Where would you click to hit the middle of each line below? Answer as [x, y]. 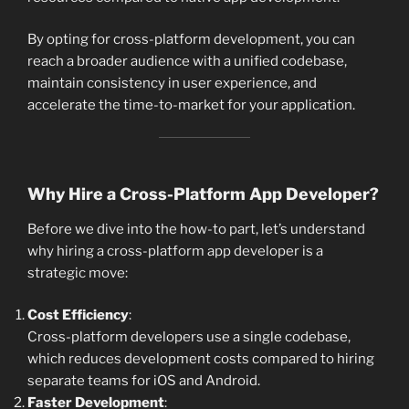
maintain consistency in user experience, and [172, 84]
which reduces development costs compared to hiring [201, 359]
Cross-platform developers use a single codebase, [189, 337]
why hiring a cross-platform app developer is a [175, 251]
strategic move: [78, 273]
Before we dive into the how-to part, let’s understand [196, 229]
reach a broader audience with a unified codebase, [187, 62]
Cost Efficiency [78, 315]
